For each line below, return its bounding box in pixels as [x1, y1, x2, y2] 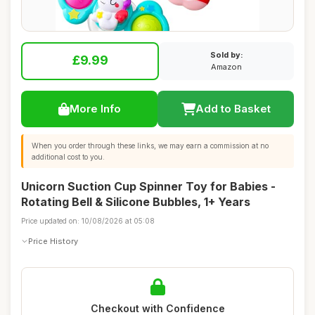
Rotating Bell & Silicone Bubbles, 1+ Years [21, 195, 250, 209]
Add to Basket [195, 102, 271, 115]
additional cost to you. [32, 153, 105, 161]
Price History [28, 236, 78, 246]
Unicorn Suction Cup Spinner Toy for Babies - [21, 179, 276, 193]
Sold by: [210, 50, 243, 60]
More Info [69, 102, 121, 115]
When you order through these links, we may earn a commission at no [32, 141, 269, 150]
